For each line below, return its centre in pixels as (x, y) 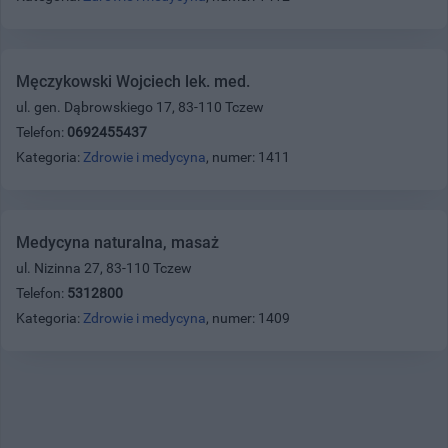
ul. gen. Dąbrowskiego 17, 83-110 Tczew (140, 106)
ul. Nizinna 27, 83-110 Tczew (104, 267)
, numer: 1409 (248, 317)
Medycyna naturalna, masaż (117, 242)
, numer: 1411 (248, 156)
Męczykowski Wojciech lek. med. (133, 81)
